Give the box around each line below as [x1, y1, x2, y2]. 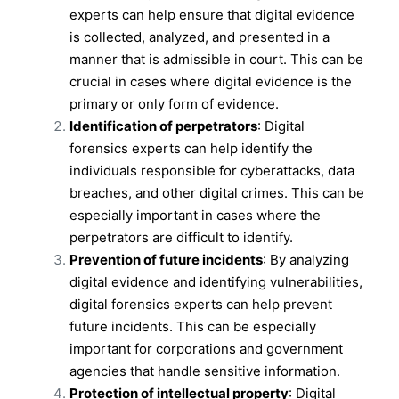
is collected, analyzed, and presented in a [69, 28, 330, 45]
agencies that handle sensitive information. [69, 362, 340, 379]
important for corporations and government [69, 339, 343, 357]
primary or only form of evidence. [69, 94, 279, 112]
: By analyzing [263, 250, 349, 268]
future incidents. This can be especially [69, 317, 316, 335]
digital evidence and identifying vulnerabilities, [69, 273, 362, 290]
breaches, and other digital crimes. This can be [69, 183, 364, 201]
